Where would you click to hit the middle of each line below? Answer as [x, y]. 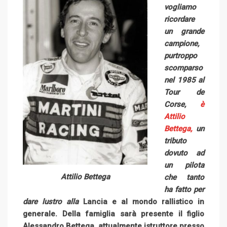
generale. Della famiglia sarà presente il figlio [113, 214]
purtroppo [181, 56]
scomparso [183, 68]
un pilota [184, 165]
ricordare [179, 20]
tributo [175, 141]
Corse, [175, 105]
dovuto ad [184, 153]
